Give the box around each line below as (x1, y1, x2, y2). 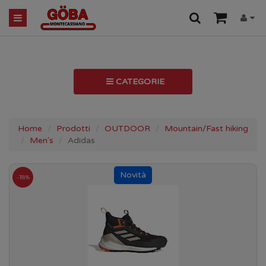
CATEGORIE (116, 77, 164, 87)
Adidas (68, 135, 95, 145)
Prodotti (56, 123, 90, 134)
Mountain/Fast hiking (164, 123, 248, 134)
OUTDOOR (104, 123, 150, 134)
